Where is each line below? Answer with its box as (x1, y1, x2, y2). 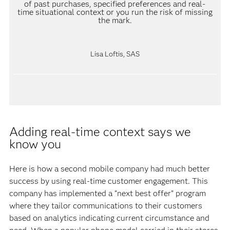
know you (9, 136, 61, 151)
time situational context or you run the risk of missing (17, 7, 213, 17)
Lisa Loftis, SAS (90, 49, 140, 59)
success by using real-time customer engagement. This (9, 176, 208, 186)
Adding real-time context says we (9, 124, 191, 139)
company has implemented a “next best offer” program (9, 188, 206, 198)
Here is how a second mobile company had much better (9, 163, 210, 174)
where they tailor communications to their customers (9, 200, 202, 210)
